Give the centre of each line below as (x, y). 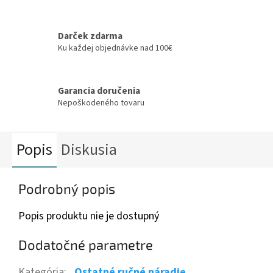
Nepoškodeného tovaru (101, 103)
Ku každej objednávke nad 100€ (115, 48)
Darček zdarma (90, 36)
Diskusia (89, 150)
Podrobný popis (67, 188)
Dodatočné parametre (86, 244)
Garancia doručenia (99, 90)
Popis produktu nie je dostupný (89, 216)
